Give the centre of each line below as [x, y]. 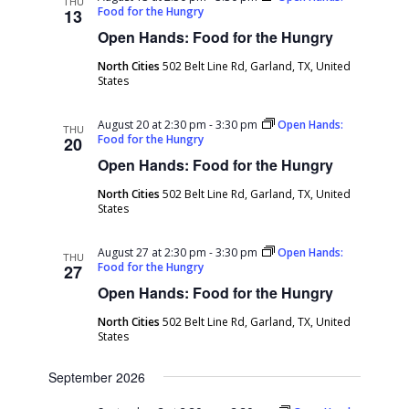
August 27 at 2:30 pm [152, 252]
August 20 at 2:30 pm [152, 125]
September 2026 [97, 377]
